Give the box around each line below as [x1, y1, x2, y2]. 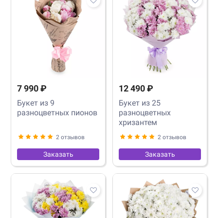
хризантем [119, 117, 157, 127]
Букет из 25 [119, 98, 161, 108]
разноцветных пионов [17, 108, 97, 117]
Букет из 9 [17, 98, 54, 108]
